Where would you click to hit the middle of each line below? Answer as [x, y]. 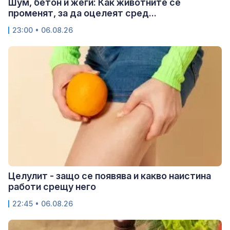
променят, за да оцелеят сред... [82, 13]
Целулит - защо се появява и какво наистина [110, 176]
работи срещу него [52, 186]
